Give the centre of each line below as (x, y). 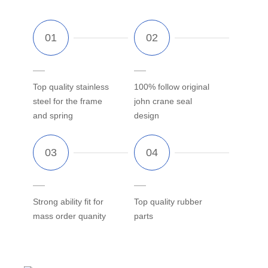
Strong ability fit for (68, 201)
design (147, 115)
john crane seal (163, 101)
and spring (53, 115)
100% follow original (172, 86)
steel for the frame (68, 101)
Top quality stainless (71, 86)
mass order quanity (69, 216)
